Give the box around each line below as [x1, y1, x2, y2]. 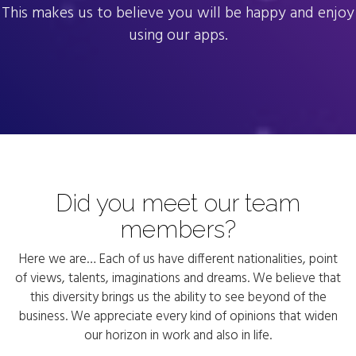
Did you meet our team [56, 189, 300, 218]
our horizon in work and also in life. [84, 325, 272, 347]
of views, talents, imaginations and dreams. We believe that [15, 268, 341, 290]
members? [120, 215, 236, 244]
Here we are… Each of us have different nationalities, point [18, 249, 338, 271]
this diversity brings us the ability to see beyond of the [29, 287, 327, 309]
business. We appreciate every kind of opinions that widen [18, 306, 338, 328]
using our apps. [128, 23, 228, 49]
